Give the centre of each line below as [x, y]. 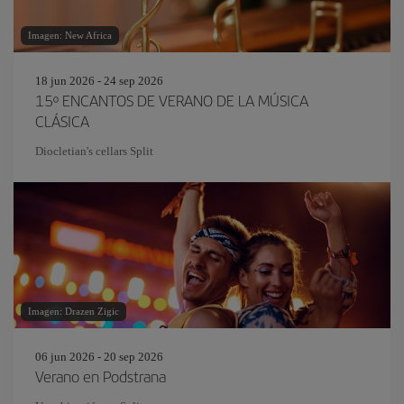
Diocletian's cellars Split [94, 151]
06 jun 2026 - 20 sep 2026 [99, 357]
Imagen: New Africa [70, 35]
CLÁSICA [62, 121]
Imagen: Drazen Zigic [73, 311]
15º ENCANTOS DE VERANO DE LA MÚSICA [172, 100]
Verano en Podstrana [101, 376]
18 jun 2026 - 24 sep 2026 [99, 81]
